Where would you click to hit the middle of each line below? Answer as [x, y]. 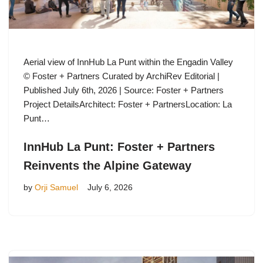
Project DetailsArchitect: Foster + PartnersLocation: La [128, 104]
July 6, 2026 [110, 188]
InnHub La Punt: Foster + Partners [119, 147]
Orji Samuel [56, 188]
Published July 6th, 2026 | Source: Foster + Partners [124, 90]
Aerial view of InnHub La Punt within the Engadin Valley [128, 62]
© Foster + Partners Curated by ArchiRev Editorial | [122, 76]
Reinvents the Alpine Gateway [107, 166]
